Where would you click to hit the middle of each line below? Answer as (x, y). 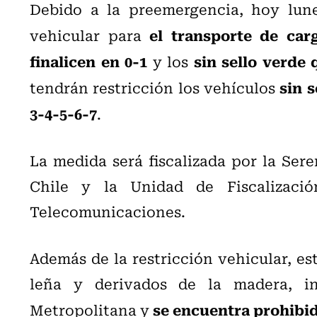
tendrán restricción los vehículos (155, 87)
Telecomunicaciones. (108, 211)
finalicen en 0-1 (88, 60)
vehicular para (90, 35)
